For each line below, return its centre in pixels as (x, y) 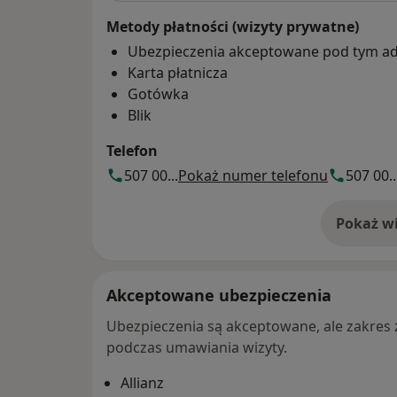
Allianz (142, 383)
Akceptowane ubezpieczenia (219, 296)
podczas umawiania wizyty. (197, 348)
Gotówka (158, 94)
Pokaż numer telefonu (253, 176)
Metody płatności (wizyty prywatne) (233, 27)
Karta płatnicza (178, 73)
